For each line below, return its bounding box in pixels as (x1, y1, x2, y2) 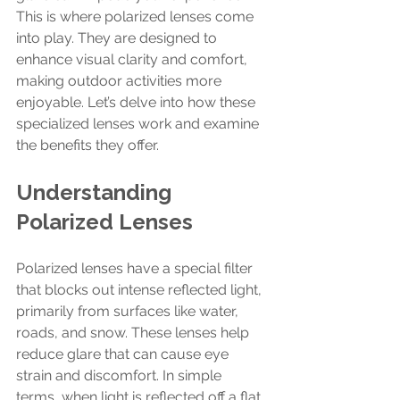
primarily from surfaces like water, (16, 303, 242, 320)
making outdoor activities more (16, 72, 225, 89)
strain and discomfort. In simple (16, 367, 225, 384)
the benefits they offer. (16, 137, 159, 154)
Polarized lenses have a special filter (16, 260, 256, 277)
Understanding (16, 179, 177, 205)
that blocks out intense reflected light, (16, 281, 265, 298)
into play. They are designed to (16, 29, 221, 46)
